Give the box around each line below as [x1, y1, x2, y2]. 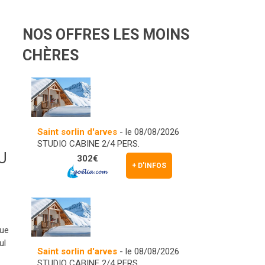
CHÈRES [22, 47, 79, 64]
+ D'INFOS [132, 161, 166, 170]
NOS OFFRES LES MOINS [22, 26, 189, 43]
